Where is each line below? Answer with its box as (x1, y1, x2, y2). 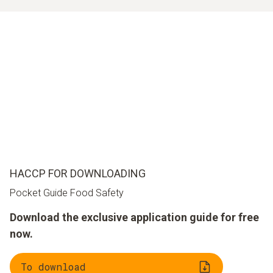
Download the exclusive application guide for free (10, 211, 259, 224)
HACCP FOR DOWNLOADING (10, 167, 146, 180)
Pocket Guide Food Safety (10, 187, 124, 199)
